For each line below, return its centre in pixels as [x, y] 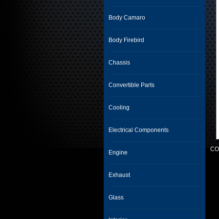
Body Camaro [127, 18]
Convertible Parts [131, 85]
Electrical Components [139, 130]
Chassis [119, 63]
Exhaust [119, 175]
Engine [118, 153]
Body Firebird [126, 40]
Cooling [119, 108]
